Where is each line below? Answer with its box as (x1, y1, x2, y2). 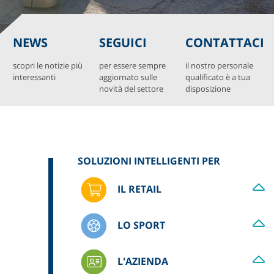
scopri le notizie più (13, 59, 83, 71)
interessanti (13, 71, 56, 83)
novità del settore (99, 83, 164, 94)
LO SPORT (115, 218, 166, 232)
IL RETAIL (115, 182, 162, 196)
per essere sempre (99, 59, 166, 71)
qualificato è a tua (185, 71, 250, 83)
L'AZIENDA (115, 254, 169, 268)
